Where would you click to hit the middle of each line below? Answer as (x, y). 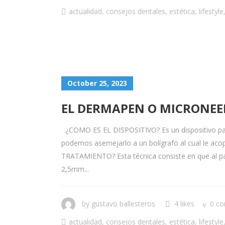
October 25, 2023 (97, 83)
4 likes (184, 204)
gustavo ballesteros (123, 204)
